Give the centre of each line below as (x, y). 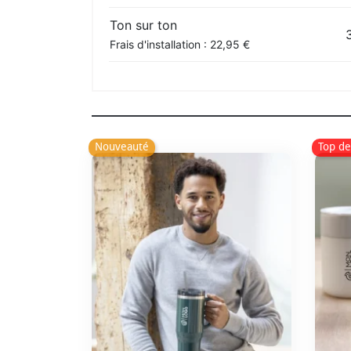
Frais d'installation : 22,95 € (180, 44)
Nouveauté (122, 147)
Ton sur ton (143, 25)
